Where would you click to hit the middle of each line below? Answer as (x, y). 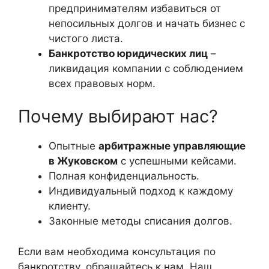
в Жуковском (83, 161)
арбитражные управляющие (172, 146)
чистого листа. (86, 38)
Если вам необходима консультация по (117, 251)
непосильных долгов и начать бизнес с (147, 23)
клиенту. (70, 206)
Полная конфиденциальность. (124, 176)
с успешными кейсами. (177, 161)
